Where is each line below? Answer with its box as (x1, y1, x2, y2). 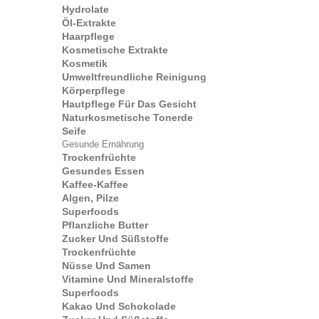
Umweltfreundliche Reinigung (62, 71, 206, 83)
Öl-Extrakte (62, 17, 116, 28)
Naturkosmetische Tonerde (62, 112, 193, 123)
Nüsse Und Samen (62, 260, 151, 271)
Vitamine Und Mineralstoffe (62, 273, 194, 285)
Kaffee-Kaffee (62, 179, 128, 190)
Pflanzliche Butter (62, 219, 148, 231)
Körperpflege (62, 85, 125, 96)
